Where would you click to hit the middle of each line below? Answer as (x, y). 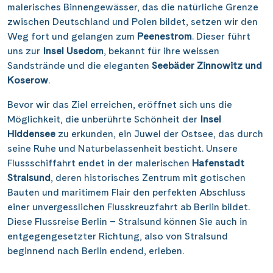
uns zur (25, 51)
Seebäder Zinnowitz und (207, 65)
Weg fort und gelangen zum (72, 36)
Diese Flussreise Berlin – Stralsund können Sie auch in (127, 221)
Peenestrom (165, 36)
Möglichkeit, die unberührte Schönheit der (104, 119)
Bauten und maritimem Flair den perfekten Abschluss (126, 192)
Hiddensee (31, 133)
